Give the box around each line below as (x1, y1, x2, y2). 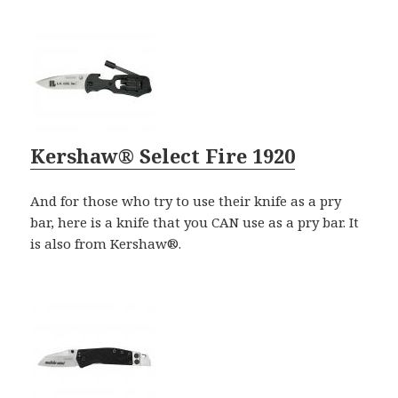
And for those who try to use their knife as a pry (30, 192, 342, 211)
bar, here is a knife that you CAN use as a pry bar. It (30, 213, 360, 232)
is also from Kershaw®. (30, 235, 182, 253)
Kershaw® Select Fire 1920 (30, 142, 296, 170)
